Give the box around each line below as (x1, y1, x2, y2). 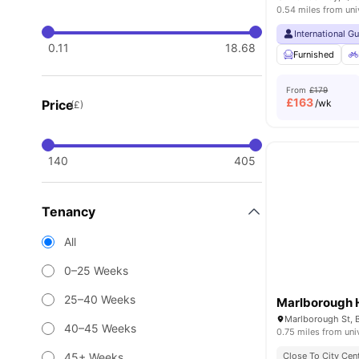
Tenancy (42, 204, 95, 220)
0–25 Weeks (64, 264, 128, 277)
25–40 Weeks (64, 292, 135, 306)
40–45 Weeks (64, 321, 136, 335)
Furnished (293, 49, 335, 60)
